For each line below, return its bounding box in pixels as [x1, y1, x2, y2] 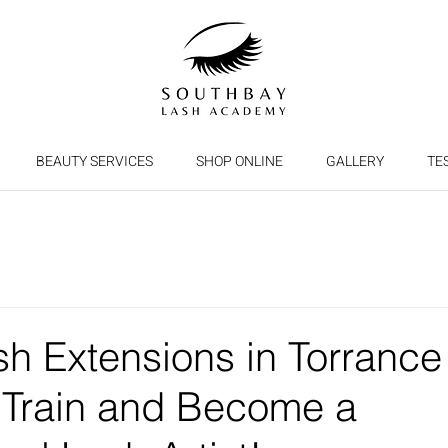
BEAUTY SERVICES [35, 151, 153, 172]
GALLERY [325, 151, 384, 172]
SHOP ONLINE [195, 151, 283, 172]
